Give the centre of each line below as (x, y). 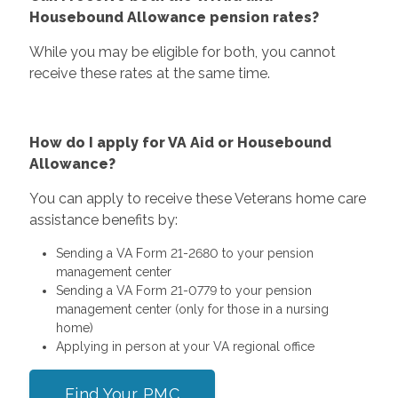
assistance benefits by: (103, 219)
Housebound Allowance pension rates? (174, 17)
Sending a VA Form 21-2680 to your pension (184, 253)
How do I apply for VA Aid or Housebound (180, 142)
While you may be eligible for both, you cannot (182, 52)
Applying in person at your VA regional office (185, 346)
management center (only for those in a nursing (192, 309)
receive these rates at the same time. (149, 73)
